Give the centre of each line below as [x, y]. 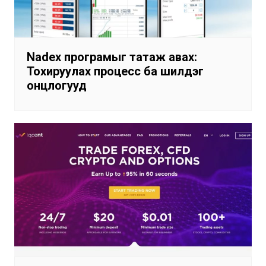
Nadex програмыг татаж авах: [112, 57]
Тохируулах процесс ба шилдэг [115, 71]
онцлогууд [56, 85]
